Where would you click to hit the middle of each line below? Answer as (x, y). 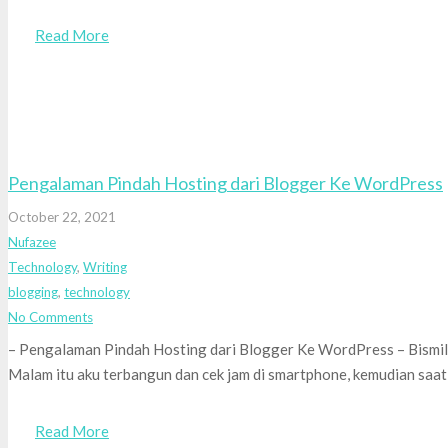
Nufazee (32, 241)
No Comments (50, 316)
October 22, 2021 (62, 216)
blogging (33, 291)
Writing (105, 266)
